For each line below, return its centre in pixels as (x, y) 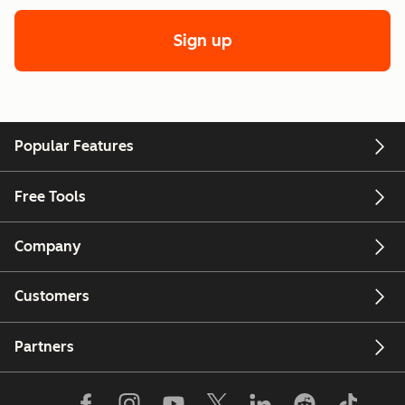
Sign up (202, 41)
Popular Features (74, 146)
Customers (52, 297)
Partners (44, 346)
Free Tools (50, 196)
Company (48, 247)
